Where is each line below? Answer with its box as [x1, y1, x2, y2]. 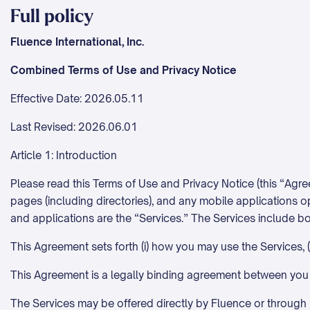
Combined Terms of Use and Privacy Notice [10, 64, 237, 77]
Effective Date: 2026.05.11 [10, 92, 144, 105]
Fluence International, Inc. [10, 35, 144, 48]
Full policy [10, 7, 93, 26]
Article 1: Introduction [10, 149, 120, 162]
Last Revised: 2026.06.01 [10, 120, 138, 134]
